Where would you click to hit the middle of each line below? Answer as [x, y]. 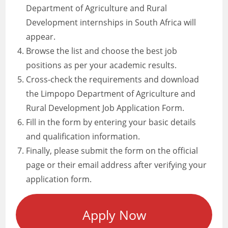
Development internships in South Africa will [111, 22]
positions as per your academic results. [102, 65]
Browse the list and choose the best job [102, 51]
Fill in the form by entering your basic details [111, 122]
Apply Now [114, 215]
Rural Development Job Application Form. [105, 108]
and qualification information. [83, 136]
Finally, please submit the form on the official [112, 151]
